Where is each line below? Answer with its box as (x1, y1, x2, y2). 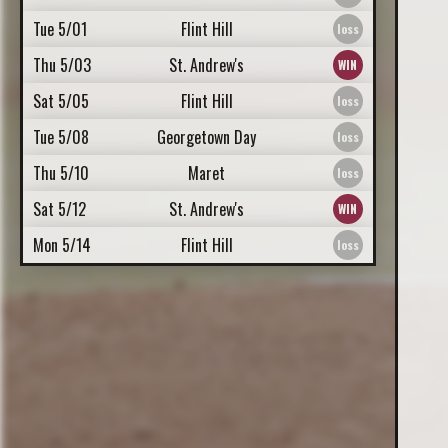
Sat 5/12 (33, 197, 86, 221)
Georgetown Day (157, 125, 257, 149)
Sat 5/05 (33, 89, 89, 113)
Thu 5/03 (33, 53, 91, 77)
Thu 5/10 (33, 161, 89, 185)
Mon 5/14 (33, 233, 91, 257)
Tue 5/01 (33, 17, 87, 41)
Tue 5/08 (33, 125, 89, 149)
